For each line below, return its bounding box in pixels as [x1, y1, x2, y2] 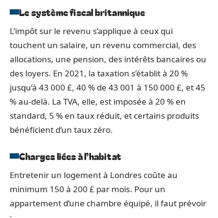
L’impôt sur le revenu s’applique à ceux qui [10, 25, 173, 36]
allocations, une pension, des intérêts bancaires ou [10, 53, 206, 65]
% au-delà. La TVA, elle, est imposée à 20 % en [10, 95, 186, 107]
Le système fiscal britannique [19, 5, 145, 18]
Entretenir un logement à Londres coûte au [10, 169, 178, 181]
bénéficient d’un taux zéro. [10, 124, 113, 135]
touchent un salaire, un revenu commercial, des [10, 39, 196, 51]
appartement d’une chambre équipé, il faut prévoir [10, 197, 206, 209]
